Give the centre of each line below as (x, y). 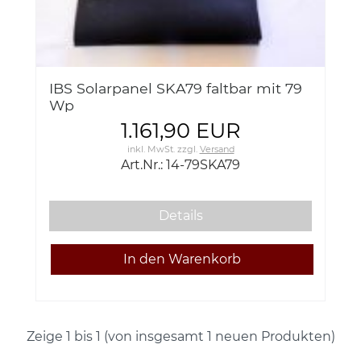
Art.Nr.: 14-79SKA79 (180, 165)
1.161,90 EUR (180, 131)
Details (180, 216)
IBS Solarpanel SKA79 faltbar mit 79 (176, 89)
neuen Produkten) (274, 337)
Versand (217, 149)
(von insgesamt (154, 337)
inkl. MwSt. (151, 149)
